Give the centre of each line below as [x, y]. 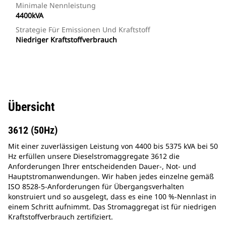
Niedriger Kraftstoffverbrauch [66, 40]
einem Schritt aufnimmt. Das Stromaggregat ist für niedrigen [112, 207]
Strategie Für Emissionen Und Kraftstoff [83, 30]
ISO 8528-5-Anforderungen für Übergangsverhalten [96, 187]
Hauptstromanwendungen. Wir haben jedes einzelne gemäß [111, 177]
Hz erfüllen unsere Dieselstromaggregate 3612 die [94, 156]
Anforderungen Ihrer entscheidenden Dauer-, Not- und [102, 166]
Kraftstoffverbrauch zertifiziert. [61, 217]
